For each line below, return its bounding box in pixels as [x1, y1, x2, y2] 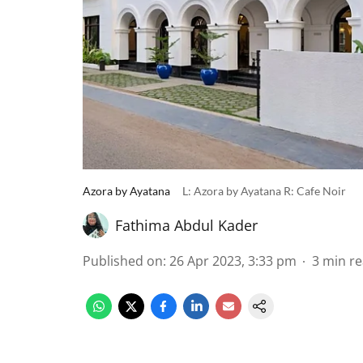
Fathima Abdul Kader [115, 216, 258, 235]
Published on [83, 252, 163, 270]
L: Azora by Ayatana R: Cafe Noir [182, 184, 346, 198]
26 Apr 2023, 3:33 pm [169, 252, 297, 270]
